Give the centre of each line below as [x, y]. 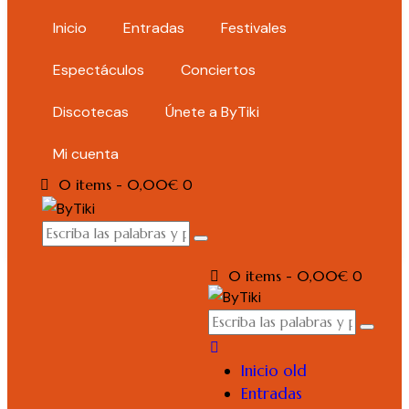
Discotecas [91, 112]
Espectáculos [99, 70]
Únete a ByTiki [212, 112]
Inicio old [274, 371]
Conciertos [218, 70]
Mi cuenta [86, 154]
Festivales [254, 28]
